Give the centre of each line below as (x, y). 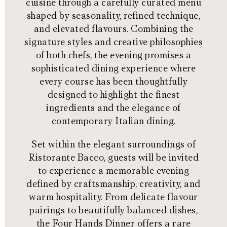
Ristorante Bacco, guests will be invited (113, 158)
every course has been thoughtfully (113, 82)
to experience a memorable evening (113, 171)
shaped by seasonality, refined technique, (113, 16)
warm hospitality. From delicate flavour (113, 197)
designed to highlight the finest (113, 95)
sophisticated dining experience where (113, 69)
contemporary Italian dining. (113, 121)
